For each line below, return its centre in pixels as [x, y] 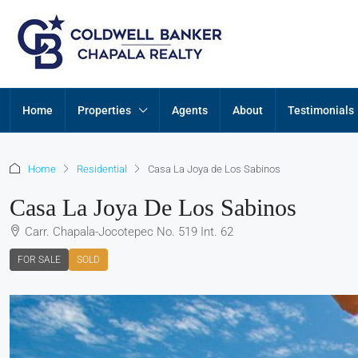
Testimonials [321, 110]
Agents [190, 110]
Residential [102, 169]
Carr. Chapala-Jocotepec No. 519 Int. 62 [129, 232]
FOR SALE [39, 260]
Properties [104, 110]
